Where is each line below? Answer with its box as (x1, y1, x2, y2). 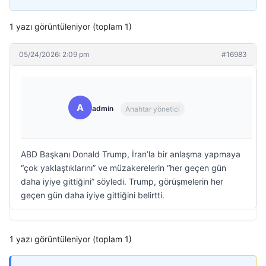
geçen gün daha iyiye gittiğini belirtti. (21, 190, 164, 200)
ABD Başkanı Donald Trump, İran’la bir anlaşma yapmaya (21, 149, 240, 159)
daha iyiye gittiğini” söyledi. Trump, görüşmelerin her (21, 176, 223, 186)
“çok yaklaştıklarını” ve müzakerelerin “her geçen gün (21, 163, 226, 173)
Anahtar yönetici (125, 104, 180, 113)
